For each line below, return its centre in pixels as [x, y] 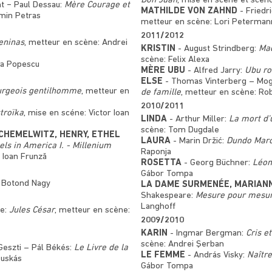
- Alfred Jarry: [215, 70]
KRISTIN [158, 49]
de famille [161, 92]
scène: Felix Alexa [175, 59]
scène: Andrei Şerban [182, 244]
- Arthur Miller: [198, 119]
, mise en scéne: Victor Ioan [76, 113]
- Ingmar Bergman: [206, 233]
